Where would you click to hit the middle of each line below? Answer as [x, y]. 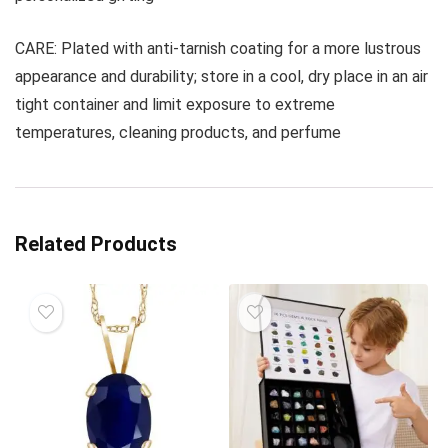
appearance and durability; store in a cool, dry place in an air [221, 76]
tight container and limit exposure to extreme [175, 104]
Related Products [96, 243]
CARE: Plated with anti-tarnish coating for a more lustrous [218, 48]
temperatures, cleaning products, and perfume [178, 132]
